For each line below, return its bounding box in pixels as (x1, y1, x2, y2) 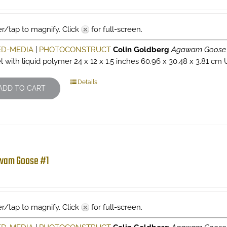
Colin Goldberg (112, 45, 169, 54)
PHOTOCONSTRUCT (39, 45, 111, 54)
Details (77, 79, 97, 86)
